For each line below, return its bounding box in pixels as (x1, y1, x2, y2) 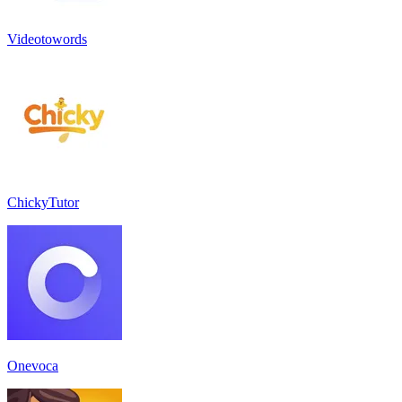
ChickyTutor (7, 194, 79, 210)
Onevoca (7, 357, 58, 373)
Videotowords (7, 31, 87, 47)
